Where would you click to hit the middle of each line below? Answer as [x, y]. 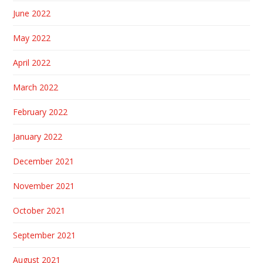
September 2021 [45, 235]
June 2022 [32, 14]
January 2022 [38, 137]
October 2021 [39, 211]
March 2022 [36, 87]
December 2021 [44, 161]
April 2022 [32, 63]
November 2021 [44, 186]
